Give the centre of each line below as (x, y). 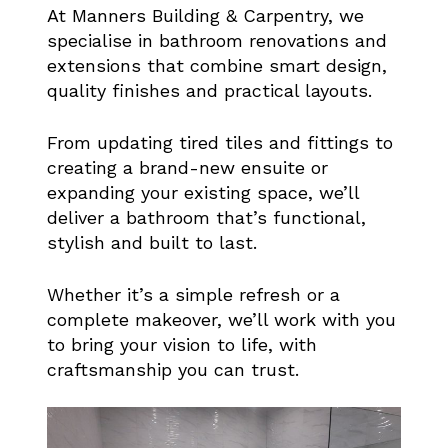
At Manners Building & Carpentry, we (205, 15)
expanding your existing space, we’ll (202, 192)
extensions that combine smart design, (216, 65)
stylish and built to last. (151, 242)
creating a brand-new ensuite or (187, 167)
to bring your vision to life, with (181, 344)
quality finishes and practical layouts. (209, 90)
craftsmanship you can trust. (172, 369)
